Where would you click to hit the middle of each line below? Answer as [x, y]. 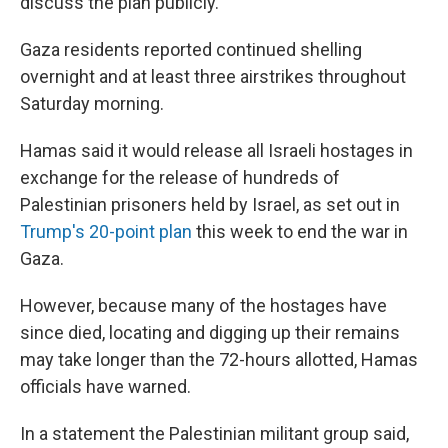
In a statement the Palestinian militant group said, [214, 433]
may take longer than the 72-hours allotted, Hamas [219, 359]
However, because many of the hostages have [203, 305]
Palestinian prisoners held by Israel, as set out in [210, 204]
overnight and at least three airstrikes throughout [213, 76]
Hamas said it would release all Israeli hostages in [216, 150]
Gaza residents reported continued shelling [191, 49]
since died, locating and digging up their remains [210, 332]
